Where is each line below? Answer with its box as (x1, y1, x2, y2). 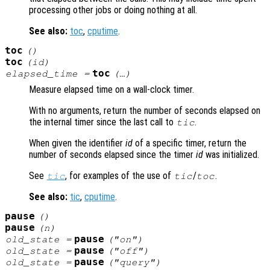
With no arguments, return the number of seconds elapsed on (29, 104, 260, 116)
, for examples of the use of (65, 169, 174, 181)
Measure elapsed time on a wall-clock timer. (29, 83, 194, 95)
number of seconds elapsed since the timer (29, 148, 196, 160)
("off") (107, 245, 149, 256)
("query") (107, 257, 162, 267)
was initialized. (203, 148, 259, 160)
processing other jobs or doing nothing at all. (29, 4, 197, 16)
